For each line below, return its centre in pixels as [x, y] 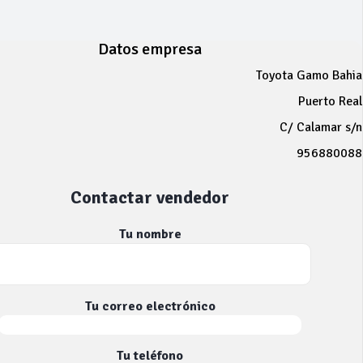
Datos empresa [150, 49]
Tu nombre [150, 234]
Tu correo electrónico [150, 306]
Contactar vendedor [150, 197]
